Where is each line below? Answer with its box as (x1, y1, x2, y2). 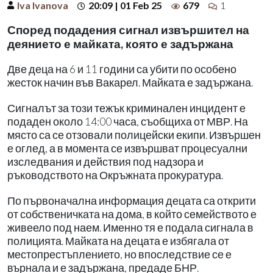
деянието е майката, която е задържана (7, 36, 233, 51)
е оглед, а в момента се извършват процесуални (7, 141, 247, 155)
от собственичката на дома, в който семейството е (7, 207, 257, 221)
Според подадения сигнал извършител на (7, 22, 249, 37)
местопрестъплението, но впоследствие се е (7, 247, 232, 261)
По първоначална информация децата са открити (7, 194, 256, 207)
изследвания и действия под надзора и (7, 155, 204, 168)
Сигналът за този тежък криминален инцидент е (7, 101, 246, 115)
